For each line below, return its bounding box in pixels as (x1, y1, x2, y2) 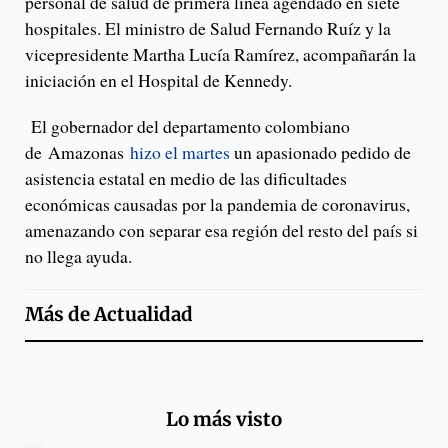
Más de (25, 303, 94, 327)
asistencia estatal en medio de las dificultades (25, 166, 347, 191)
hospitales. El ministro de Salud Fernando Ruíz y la (25, 16, 391, 41)
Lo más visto (166, 407, 282, 431)
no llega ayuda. (25, 244, 132, 269)
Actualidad (94, 303, 193, 327)
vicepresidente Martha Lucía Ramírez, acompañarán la (25, 42, 416, 67)
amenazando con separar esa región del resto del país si (25, 218, 418, 243)
